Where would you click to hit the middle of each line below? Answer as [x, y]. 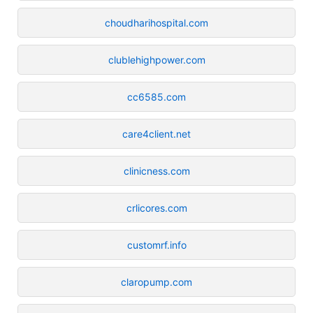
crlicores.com [156, 208]
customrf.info [156, 245]
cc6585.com [156, 96]
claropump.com [156, 282]
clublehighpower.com [156, 59]
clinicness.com [156, 170]
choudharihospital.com [156, 22]
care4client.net [156, 133]
